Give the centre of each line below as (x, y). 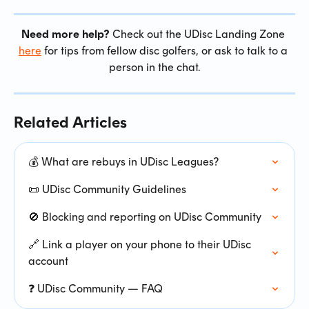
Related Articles (70, 122)
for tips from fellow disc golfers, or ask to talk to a (166, 50)
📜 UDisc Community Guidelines (107, 189)
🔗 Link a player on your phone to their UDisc (141, 244)
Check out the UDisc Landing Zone (199, 34)
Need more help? (66, 34)
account (48, 261)
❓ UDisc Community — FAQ (96, 288)
